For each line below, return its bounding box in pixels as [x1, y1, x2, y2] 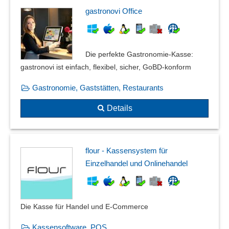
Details [107, 103, 132, 112]
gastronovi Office [85, 6, 142, 15]
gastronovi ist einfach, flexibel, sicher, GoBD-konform [20, 62, 191, 71]
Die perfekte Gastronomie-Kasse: [85, 50, 193, 58]
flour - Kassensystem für [85, 146, 168, 155]
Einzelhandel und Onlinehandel [85, 158, 188, 168]
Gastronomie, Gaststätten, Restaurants [32, 83, 164, 92]
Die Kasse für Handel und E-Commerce [20, 202, 148, 211]
